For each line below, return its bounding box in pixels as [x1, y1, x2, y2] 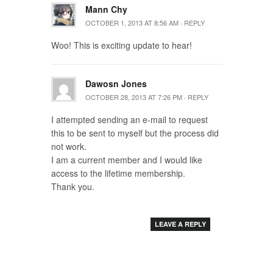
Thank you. [51, 180, 94, 193]
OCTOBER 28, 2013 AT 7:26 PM [85, 92, 182, 102]
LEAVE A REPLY [154, 219, 206, 229]
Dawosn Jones [85, 77, 147, 90]
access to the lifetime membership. [51, 167, 185, 179]
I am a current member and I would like [51, 154, 202, 166]
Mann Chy [85, 3, 127, 15]
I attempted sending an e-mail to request [51, 113, 208, 126]
